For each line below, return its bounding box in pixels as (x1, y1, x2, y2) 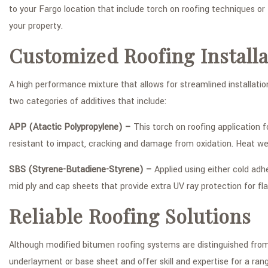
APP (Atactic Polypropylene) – (9, 121, 131, 133)
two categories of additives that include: (9, 95, 166, 108)
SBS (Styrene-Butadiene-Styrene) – (9, 163, 152, 176)
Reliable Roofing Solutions (9, 203, 251, 229)
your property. (9, 20, 63, 32)
